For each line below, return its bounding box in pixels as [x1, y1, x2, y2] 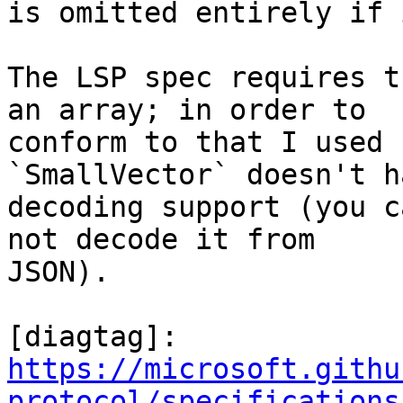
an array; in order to [7, 94, 366, 127]
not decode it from [7, 223, 315, 256]
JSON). [7, 255, 110, 289]
